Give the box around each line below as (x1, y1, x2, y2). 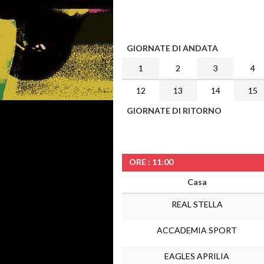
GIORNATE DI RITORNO (127, 105, 222, 115)
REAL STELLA (171, 199, 223, 209)
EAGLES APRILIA (164, 251, 229, 261)
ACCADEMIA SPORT (157, 225, 237, 235)
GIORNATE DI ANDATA (127, 43, 218, 53)
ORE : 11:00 (129, 157, 173, 167)
